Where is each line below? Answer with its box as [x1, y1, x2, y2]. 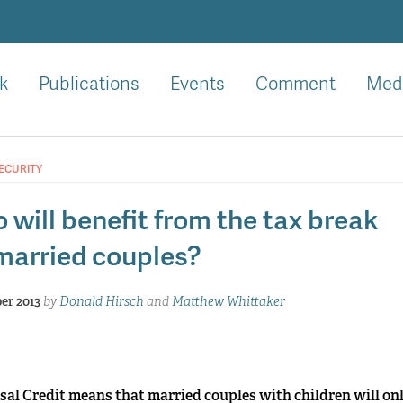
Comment [255, 70, 336, 95]
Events [170, 70, 225, 95]
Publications [39, 70, 139, 95]
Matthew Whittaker [171, 293, 285, 309]
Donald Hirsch [58, 293, 144, 309]
